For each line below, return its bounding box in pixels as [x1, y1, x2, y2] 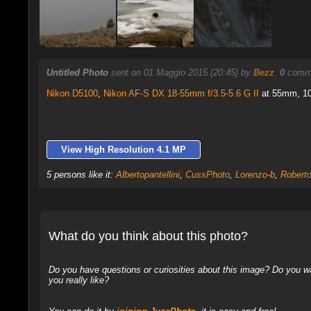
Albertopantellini [115, 169, 180, 180]
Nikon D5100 [46, 87, 98, 99]
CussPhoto [185, 169, 230, 180]
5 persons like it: [46, 169, 116, 180]
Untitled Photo [46, 67, 108, 78]
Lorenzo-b [235, 169, 275, 180]
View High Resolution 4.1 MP [60, 144, 186, 155]
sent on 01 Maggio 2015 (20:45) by [110, 67, 253, 78]
